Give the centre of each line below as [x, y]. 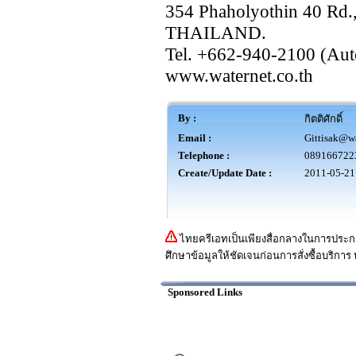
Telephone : [203, 155]
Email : [194, 138]
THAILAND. [215, 33]
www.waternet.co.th [239, 75]
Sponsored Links [205, 292]
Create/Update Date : [224, 173]
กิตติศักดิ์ [323, 119]
